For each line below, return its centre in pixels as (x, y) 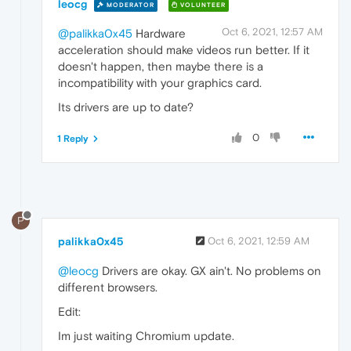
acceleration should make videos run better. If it (184, 50)
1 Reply (73, 139)
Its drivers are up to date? (126, 107)
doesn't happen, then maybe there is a (161, 67)
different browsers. (108, 287)
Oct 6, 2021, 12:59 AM (259, 241)
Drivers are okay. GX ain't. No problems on (210, 270)
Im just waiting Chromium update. (146, 335)
